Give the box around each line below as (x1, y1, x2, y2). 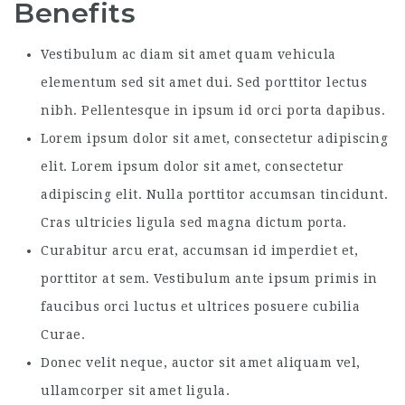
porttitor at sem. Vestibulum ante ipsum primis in (41, 270, 378, 286)
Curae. (41, 326, 85, 342)
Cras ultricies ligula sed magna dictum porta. (41, 214, 347, 230)
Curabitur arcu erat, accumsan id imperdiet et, (41, 242, 358, 258)
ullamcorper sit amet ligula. (41, 382, 230, 398)
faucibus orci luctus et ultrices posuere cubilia (41, 298, 360, 314)
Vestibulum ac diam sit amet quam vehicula (41, 46, 336, 61)
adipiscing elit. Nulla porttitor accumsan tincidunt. (41, 186, 388, 202)
